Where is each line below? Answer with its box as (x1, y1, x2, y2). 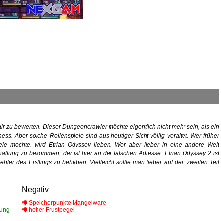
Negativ (22, 185, 49, 194)
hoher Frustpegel (27, 206, 74, 214)
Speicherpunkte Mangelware (27, 199, 106, 207)
